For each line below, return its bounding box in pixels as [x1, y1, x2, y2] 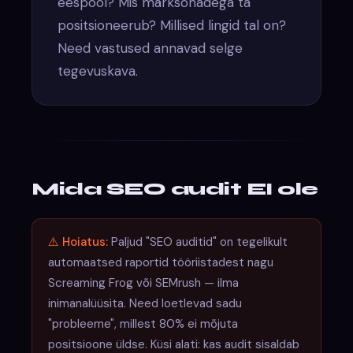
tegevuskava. [58, 61, 139, 80]
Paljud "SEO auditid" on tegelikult [108, 233, 288, 250]
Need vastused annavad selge [58, 39, 243, 57]
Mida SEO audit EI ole [32, 178, 318, 199]
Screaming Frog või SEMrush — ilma [48, 274, 240, 291]
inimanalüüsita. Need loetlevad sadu [48, 295, 243, 311]
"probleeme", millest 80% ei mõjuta [48, 315, 239, 332]
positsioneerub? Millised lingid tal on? [58, 16, 287, 34]
